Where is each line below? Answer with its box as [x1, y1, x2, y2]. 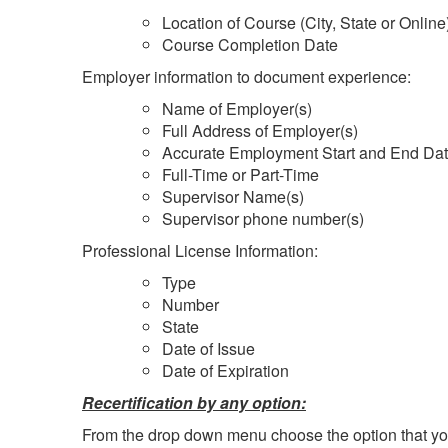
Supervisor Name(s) [162, 184, 304, 208]
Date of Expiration [162, 358, 289, 382]
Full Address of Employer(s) [162, 118, 358, 142]
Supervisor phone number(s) [162, 206, 364, 230]
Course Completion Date [162, 32, 338, 56]
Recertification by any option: [82, 390, 306, 414]
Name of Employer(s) [162, 96, 312, 120]
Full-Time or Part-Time [162, 162, 319, 186]
